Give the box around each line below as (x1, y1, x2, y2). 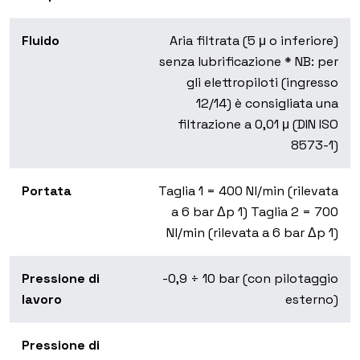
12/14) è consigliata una (196, 95, 338, 112)
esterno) (285, 291, 338, 309)
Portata (22, 182, 72, 200)
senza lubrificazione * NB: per (159, 53, 338, 71)
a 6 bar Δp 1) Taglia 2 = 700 (171, 203, 338, 221)
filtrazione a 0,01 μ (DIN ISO (178, 116, 338, 133)
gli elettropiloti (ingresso (186, 74, 338, 92)
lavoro (22, 291, 62, 309)
